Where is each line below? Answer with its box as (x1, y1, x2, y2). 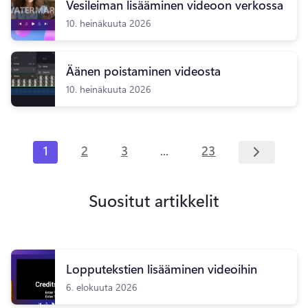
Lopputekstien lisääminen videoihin (66, 260, 257, 277)
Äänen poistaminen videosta (66, 63, 221, 79)
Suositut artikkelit (89, 188, 219, 211)
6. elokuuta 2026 (66, 279, 137, 294)
